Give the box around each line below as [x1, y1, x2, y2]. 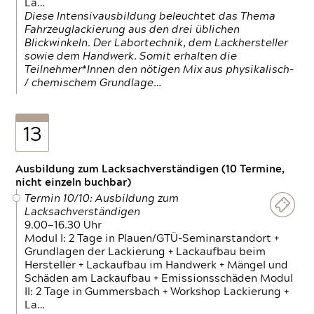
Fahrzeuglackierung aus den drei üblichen [25, 25, 240, 35]
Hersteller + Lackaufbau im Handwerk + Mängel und [25, 260, 289, 271]
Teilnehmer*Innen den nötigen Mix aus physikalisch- [25, 64, 294, 75]
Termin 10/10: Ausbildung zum [25, 193, 179, 204]
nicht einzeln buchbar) [15, 177, 132, 188]
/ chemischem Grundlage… [25, 78, 162, 88]
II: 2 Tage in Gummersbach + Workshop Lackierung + [25, 287, 289, 297]
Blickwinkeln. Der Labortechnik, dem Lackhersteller [25, 38, 289, 48]
